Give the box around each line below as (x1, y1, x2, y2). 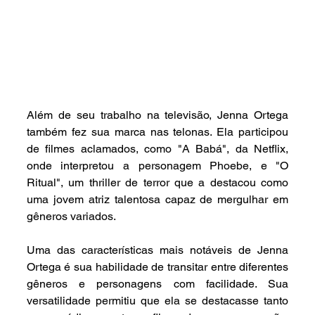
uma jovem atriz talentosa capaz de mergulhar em (26, 193, 289, 207)
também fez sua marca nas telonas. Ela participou (26, 125, 289, 139)
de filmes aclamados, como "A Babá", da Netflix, (26, 142, 289, 156)
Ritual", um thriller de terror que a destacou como (26, 176, 289, 190)
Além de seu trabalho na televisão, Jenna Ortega (26, 108, 289, 122)
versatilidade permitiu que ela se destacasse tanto (26, 294, 289, 308)
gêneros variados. (26, 210, 116, 224)
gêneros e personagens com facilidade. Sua (26, 277, 289, 291)
